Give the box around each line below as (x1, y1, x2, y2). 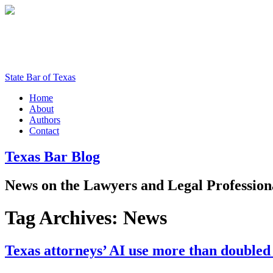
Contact (29, 126, 59, 136)
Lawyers (83, 177, 137, 193)
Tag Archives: (5, 207, 123, 229)
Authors (29, 115, 60, 125)
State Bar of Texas (5, 72, 76, 82)
